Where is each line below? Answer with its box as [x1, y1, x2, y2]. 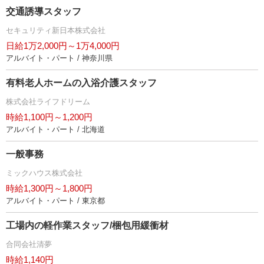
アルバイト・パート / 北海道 [6, 125, 105, 134]
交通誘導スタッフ [6, 6, 81, 17]
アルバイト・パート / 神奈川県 [6, 54, 113, 63]
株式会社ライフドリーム [6, 97, 90, 107]
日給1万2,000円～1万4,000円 [6, 41, 120, 51]
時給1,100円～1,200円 [6, 112, 93, 123]
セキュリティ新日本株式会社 [6, 26, 105, 35]
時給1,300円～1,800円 [6, 183, 93, 194]
